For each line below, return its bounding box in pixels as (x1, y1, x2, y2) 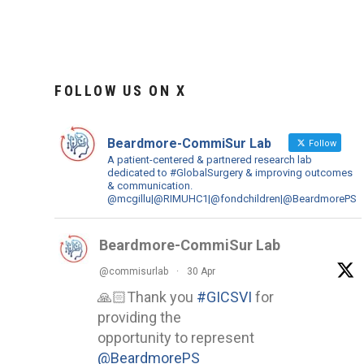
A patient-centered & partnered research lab (107, 153, 312, 166)
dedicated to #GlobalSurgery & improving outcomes (107, 166, 353, 179)
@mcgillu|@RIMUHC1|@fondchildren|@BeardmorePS (107, 192, 357, 205)
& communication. (107, 179, 193, 192)
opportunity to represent (97, 328, 254, 346)
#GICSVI (197, 288, 252, 305)
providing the (97, 308, 181, 326)
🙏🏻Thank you (97, 288, 197, 305)
